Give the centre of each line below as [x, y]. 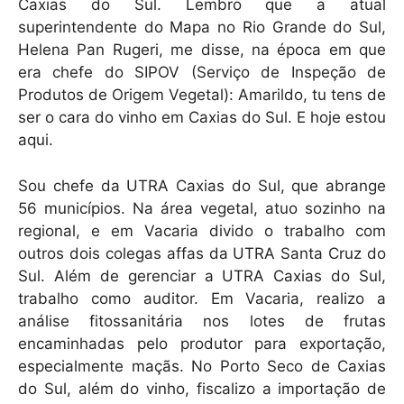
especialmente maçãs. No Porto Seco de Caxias [202, 366]
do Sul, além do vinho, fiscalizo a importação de [202, 388]
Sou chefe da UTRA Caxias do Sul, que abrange [202, 185]
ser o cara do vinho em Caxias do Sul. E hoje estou [202, 118]
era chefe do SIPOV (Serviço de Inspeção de [202, 73]
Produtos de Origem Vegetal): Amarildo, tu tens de [202, 95]
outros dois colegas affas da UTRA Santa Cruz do [202, 253]
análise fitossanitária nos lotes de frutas [202, 321]
